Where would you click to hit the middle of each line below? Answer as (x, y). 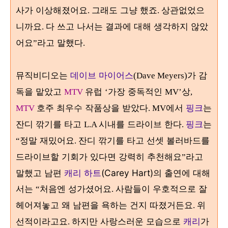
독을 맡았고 (40, 91)
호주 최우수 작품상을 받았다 (92, 108)
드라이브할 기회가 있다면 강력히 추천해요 (99, 156)
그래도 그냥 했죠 (124, 10)
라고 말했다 (60, 42)
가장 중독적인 (136, 91)
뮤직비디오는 (43, 75)
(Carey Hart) (127, 173)
